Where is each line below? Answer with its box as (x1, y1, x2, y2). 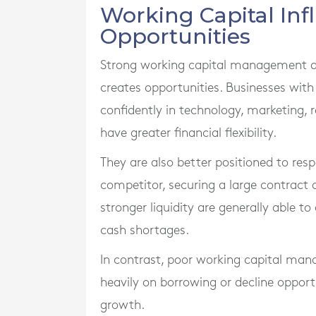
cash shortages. (100, 224, 189, 236)
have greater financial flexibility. (100, 127, 276, 139)
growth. (100, 299, 145, 311)
